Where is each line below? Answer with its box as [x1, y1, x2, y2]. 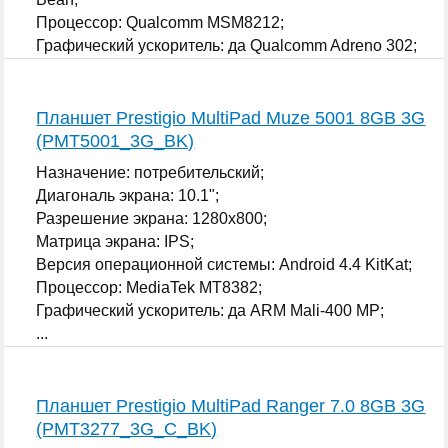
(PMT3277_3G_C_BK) [36, 418, 218, 439]
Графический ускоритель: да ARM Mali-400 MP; [36, 301, 385, 319]
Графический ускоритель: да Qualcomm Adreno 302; [36, 36, 418, 54]
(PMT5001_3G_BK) [36, 130, 195, 151]
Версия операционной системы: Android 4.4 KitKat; [36, 255, 413, 273]
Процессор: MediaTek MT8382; [36, 278, 263, 296]
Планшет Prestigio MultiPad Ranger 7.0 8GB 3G [36, 395, 426, 416]
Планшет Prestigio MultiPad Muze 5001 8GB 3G [36, 107, 426, 128]
